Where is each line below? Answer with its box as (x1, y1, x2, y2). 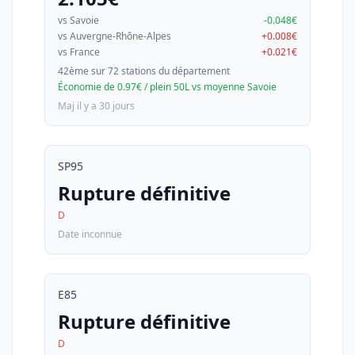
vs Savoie (58, 13, 99, 27)
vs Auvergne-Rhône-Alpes (58, 29, 171, 43)
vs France (58, 45, 100, 59)
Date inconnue (58, 227, 122, 241)
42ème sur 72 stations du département (58, 64, 230, 78)
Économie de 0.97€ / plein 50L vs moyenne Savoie (58, 80, 277, 94)
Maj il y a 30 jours (58, 99, 135, 113)
